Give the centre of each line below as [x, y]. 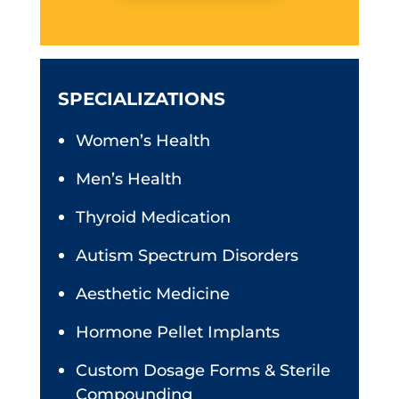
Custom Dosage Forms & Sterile [203, 370]
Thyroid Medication [153, 217]
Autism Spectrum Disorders [187, 256]
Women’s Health [142, 141]
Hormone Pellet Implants [177, 332]
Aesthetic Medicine [152, 294]
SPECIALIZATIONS [141, 99]
